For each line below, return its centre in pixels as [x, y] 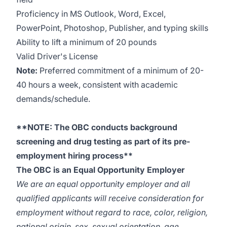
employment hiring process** [74, 156]
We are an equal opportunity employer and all [103, 184]
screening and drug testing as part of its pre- [103, 141]
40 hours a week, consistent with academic [97, 85]
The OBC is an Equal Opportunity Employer [100, 170]
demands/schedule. [53, 99]
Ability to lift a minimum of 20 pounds [86, 42]
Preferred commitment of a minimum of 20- [122, 70]
